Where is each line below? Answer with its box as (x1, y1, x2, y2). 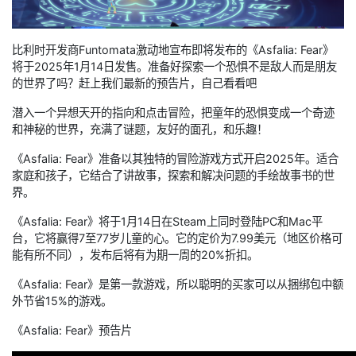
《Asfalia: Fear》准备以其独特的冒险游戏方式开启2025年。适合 (12, 151, 339, 165)
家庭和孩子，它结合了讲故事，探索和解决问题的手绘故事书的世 (12, 168, 335, 182)
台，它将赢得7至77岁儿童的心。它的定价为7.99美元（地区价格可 (12, 230, 342, 245)
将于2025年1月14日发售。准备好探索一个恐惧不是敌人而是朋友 (12, 59, 337, 73)
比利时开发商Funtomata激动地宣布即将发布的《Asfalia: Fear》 (12, 42, 334, 56)
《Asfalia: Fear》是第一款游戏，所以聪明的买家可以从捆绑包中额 (12, 277, 343, 291)
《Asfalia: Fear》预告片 (12, 323, 132, 337)
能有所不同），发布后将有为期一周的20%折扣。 (12, 247, 258, 261)
